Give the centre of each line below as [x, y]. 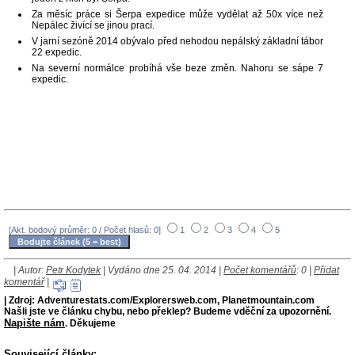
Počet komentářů [260, 271]
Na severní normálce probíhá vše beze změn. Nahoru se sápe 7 [177, 69]
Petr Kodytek [73, 271]
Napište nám [34, 323]
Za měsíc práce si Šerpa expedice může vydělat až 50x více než [177, 15]
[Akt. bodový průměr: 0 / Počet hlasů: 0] [86, 230]
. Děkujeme [90, 324]
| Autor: [30, 271]
